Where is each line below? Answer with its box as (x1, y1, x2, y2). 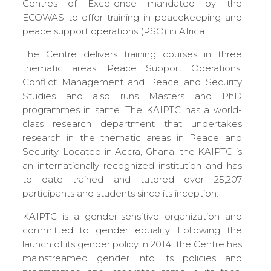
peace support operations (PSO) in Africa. (22, 25, 206, 37)
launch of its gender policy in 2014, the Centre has (22, 238, 242, 250)
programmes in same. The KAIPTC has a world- (22, 103, 242, 116)
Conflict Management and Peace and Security (22, 76, 242, 88)
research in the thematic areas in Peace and (22, 131, 242, 143)
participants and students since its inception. (22, 187, 218, 199)
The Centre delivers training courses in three (22, 48, 242, 60)
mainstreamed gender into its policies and (22, 252, 242, 264)
